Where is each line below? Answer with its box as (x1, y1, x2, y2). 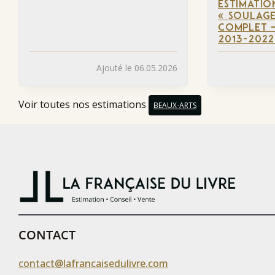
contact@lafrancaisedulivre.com (18, 256, 168, 270)
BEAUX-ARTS (153, 99, 196, 110)
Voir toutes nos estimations (18, 97, 149, 111)
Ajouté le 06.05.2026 (96, 61, 177, 74)
